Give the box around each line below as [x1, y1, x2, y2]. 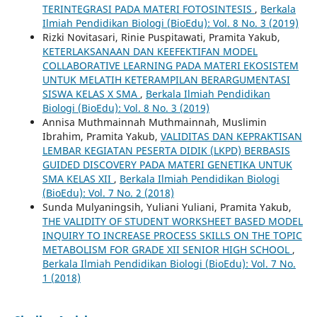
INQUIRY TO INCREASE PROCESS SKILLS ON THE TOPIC [42, 228, 302, 242]
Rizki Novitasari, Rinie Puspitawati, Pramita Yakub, [42, 30, 280, 44]
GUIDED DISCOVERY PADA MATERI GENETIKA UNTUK [42, 157, 292, 171]
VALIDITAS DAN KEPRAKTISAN [160, 129, 302, 143]
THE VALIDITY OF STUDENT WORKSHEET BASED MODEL [42, 214, 303, 228]
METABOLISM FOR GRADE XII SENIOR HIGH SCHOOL [42, 242, 292, 256]
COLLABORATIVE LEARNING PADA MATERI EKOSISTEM [42, 58, 299, 72]
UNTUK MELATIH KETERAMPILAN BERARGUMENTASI [42, 72, 290, 86]
